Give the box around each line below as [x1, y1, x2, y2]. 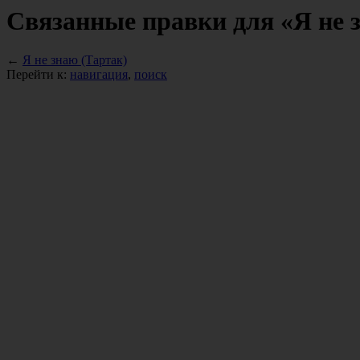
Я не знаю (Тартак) [22, 53, 127, 67]
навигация [70, 67, 128, 82]
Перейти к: [6, 67, 70, 82]
